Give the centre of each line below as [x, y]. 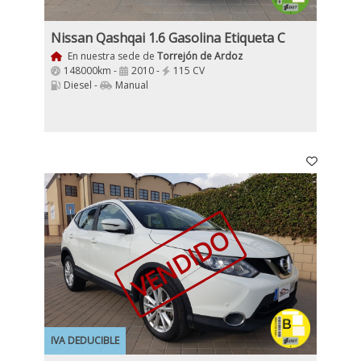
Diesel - [82, 85]
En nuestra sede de [111, 56]
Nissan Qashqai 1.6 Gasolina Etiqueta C [168, 38]
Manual [132, 85]
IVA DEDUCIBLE [85, 340]
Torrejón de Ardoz [199, 56]
